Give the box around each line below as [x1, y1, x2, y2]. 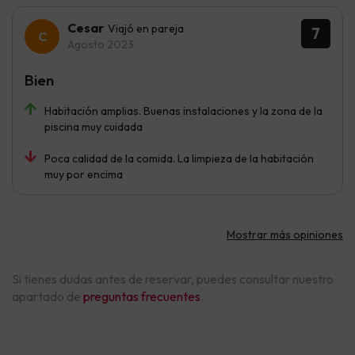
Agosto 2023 [67, 37, 134, 52]
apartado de [12, 288, 83, 305]
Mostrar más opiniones [227, 227, 343, 242]
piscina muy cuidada [44, 120, 143, 135]
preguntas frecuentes [83, 288, 200, 305]
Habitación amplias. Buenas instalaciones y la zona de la [44, 104, 323, 119]
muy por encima [44, 167, 123, 182]
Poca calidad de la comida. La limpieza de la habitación [44, 151, 314, 166]
